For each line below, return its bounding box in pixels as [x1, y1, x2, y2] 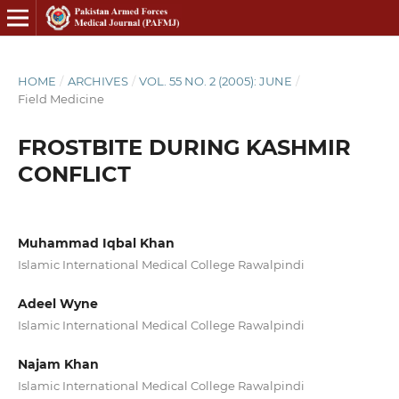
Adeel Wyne [17, 296, 98, 312]
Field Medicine [17, 91, 104, 106]
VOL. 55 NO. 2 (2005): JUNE [139, 73, 293, 88]
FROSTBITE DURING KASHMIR [17, 134, 351, 160]
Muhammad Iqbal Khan [17, 234, 175, 251]
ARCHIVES [67, 73, 128, 88]
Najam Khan [17, 356, 99, 373]
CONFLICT [17, 160, 131, 187]
